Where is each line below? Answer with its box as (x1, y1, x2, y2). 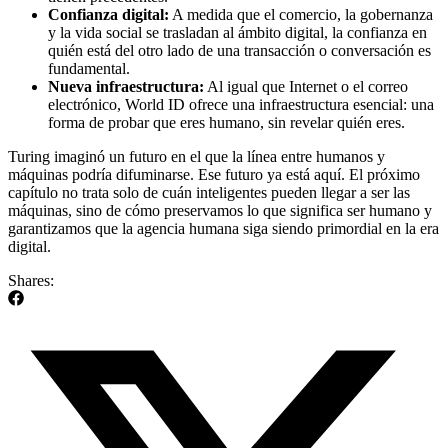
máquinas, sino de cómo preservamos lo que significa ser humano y (8, 202, 432, 220)
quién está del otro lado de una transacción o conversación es (48, 42, 431, 60)
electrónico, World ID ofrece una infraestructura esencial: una (48, 96, 434, 114)
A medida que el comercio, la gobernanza (169, 6, 433, 24)
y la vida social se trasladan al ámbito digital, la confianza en (48, 24, 427, 42)
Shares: (8, 272, 54, 290)
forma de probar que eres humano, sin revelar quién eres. (48, 114, 405, 132)
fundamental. (48, 60, 130, 78)
